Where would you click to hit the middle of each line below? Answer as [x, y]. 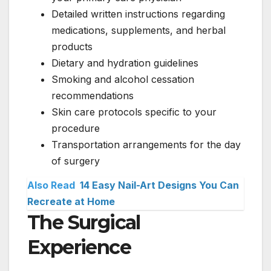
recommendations [93, 96]
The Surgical [84, 223]
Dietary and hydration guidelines [125, 63]
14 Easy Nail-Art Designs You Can [159, 185]
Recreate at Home [71, 202]
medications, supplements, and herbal [139, 31]
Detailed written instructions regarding [138, 14]
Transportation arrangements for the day [146, 145]
